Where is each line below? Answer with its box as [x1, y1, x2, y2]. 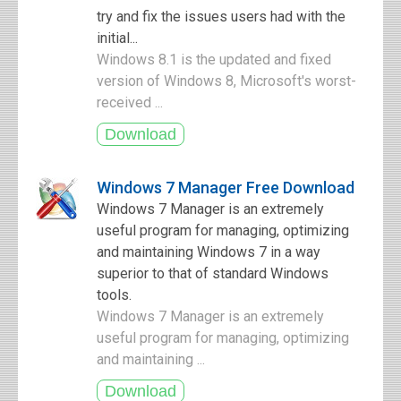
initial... [97, 30, 138, 47]
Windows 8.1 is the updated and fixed [97, 51, 331, 68]
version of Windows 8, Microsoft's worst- [97, 73, 356, 90]
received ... [97, 94, 166, 111]
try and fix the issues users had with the [97, 8, 346, 25]
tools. [97, 286, 132, 303]
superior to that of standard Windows [97, 265, 328, 282]
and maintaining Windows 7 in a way [97, 243, 320, 260]
